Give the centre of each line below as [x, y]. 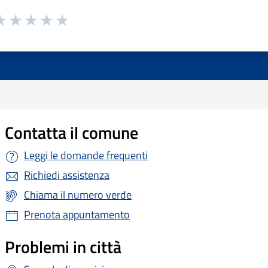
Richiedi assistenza [67, 175]
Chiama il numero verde [78, 195]
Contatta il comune [71, 133]
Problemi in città [63, 247]
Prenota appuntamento [77, 215]
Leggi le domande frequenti [86, 156]
